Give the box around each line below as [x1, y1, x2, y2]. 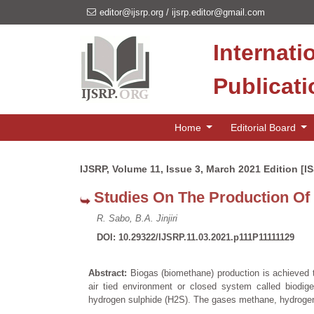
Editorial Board [230, 121, 299, 133]
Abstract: [88, 268, 130, 278]
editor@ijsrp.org [100, 7, 163, 18]
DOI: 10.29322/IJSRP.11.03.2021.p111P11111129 [97, 232, 294, 243]
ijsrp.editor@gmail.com [172, 7, 265, 18]
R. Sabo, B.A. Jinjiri [97, 213, 177, 224]
